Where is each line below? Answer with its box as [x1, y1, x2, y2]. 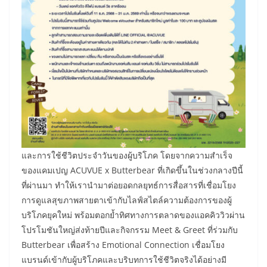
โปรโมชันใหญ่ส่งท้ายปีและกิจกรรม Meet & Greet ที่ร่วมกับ [21, 223, 238, 235]
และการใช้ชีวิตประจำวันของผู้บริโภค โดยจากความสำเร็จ [21, 149, 232, 161]
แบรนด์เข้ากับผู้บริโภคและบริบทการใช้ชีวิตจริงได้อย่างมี [21, 253, 226, 265]
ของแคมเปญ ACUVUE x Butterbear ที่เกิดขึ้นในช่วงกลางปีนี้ [21, 164, 243, 176]
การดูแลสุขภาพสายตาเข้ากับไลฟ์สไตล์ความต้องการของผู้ [21, 194, 232, 206]
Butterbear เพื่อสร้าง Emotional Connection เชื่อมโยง [21, 238, 225, 250]
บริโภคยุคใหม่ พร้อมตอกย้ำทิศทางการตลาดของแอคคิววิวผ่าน [21, 209, 245, 221]
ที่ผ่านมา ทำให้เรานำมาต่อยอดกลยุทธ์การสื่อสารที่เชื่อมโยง [21, 179, 236, 191]
